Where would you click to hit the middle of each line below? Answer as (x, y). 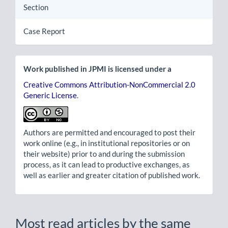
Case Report (44, 31)
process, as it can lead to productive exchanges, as (107, 165)
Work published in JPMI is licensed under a (97, 68)
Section (36, 7)
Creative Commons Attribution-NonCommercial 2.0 (109, 85)
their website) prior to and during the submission (104, 154)
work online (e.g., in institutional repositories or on (107, 143)
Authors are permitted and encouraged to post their (109, 133)
